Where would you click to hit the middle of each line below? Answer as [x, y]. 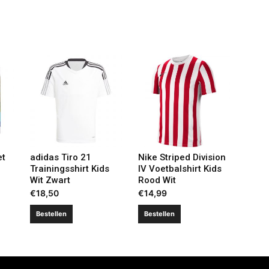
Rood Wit [157, 180]
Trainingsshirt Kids [69, 168]
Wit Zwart [50, 180]
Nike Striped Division [182, 157]
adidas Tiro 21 [60, 157]
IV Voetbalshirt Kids [180, 168]
